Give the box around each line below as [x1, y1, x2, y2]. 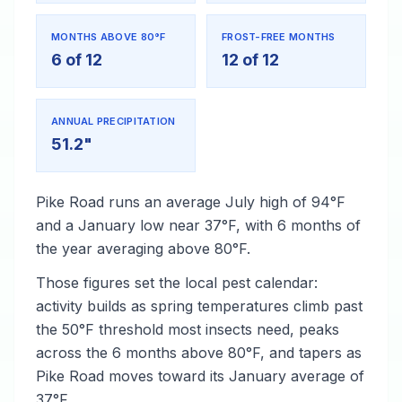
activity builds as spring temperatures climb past [36, 297, 363, 315]
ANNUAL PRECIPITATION [51, 115, 176, 127]
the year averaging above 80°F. [36, 240, 250, 258]
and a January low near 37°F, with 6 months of [36, 216, 361, 234]
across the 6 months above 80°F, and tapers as [36, 344, 362, 362]
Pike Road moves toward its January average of [36, 367, 364, 385]
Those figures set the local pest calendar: [36, 274, 318, 292]
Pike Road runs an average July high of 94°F [36, 193, 345, 211]
